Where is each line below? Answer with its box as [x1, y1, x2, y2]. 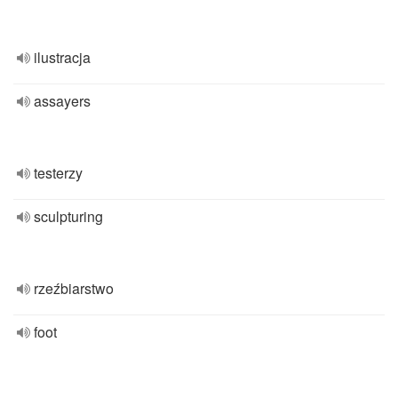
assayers [34, 91, 91, 111]
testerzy [34, 163, 83, 183]
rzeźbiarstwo [34, 278, 114, 298]
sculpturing [34, 206, 103, 227]
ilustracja [34, 47, 91, 68]
